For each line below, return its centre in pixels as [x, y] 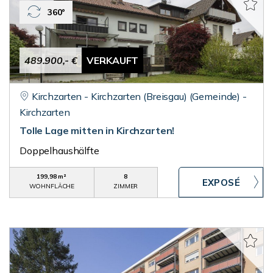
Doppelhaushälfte [59, 151]
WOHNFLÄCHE [52, 186]
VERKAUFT [113, 60]
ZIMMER [126, 186]
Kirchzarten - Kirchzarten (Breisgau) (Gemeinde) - [139, 96]
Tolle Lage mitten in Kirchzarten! [97, 130]
